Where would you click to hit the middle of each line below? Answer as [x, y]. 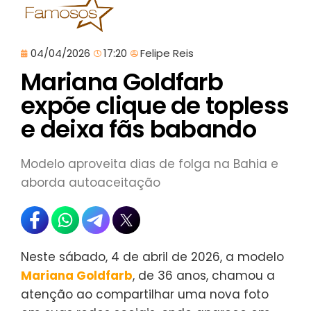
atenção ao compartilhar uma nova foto [145, 294]
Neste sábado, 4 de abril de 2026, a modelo [152, 257]
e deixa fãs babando [139, 129]
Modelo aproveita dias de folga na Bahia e [150, 163]
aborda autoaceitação [91, 182]
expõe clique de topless [155, 105]
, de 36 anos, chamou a [204, 275]
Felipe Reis [167, 53]
